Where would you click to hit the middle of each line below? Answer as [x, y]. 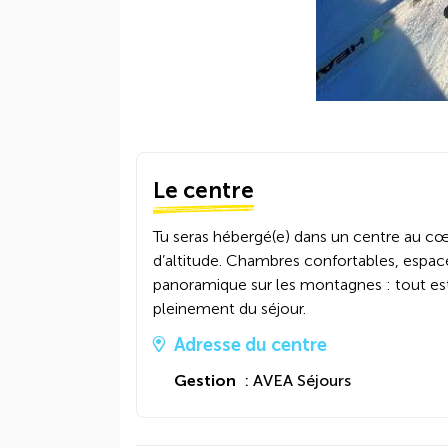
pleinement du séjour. [229, 308]
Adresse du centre [250, 345]
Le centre [203, 190]
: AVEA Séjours [293, 380]
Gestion [205, 380]
